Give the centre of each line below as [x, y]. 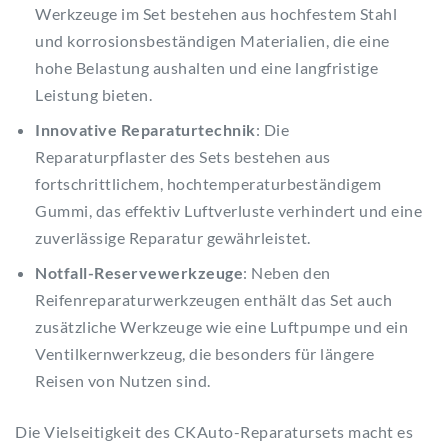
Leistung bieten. [93, 94]
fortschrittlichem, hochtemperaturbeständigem [208, 183]
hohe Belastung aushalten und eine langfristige [206, 67]
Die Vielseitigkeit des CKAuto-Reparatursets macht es [214, 431]
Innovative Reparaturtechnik [145, 129]
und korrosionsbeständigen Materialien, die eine [212, 40]
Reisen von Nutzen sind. [123, 380]
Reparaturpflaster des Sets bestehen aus [183, 156]
